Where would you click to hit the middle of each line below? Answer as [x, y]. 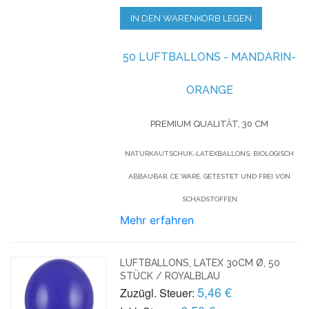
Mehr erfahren [157, 220]
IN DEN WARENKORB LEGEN [191, 18]
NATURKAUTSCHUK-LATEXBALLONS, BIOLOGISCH [210, 153]
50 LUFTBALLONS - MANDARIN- [210, 57]
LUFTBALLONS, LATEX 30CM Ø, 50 [200, 262]
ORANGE [209, 90]
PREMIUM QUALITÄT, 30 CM [210, 123]
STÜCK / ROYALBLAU [170, 276]
